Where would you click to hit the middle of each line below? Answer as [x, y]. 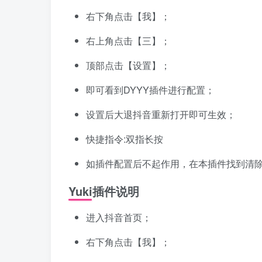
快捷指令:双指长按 [125, 139]
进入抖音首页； [119, 218]
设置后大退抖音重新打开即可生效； [161, 115]
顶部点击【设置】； [128, 65]
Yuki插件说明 [104, 191]
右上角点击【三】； [128, 41]
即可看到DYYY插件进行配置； [150, 90]
